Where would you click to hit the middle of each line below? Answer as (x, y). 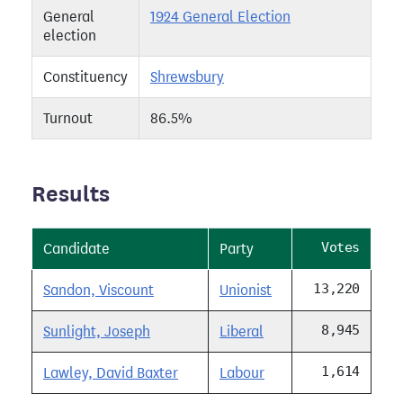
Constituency (85, 77)
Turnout (68, 119)
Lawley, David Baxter (111, 373)
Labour (242, 373)
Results (71, 194)
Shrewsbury (187, 77)
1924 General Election (220, 17)
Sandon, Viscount (99, 291)
